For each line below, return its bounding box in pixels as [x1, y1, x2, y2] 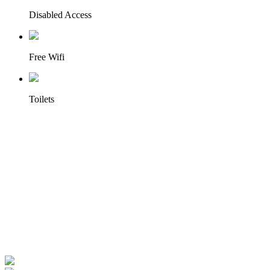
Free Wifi [29, 52, 64, 63]
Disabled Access [29, 10, 92, 20]
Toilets [29, 94, 54, 105]
